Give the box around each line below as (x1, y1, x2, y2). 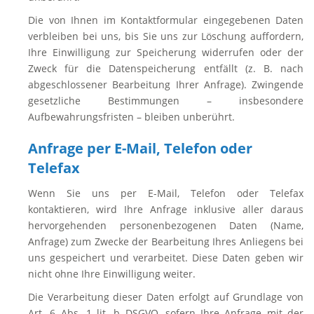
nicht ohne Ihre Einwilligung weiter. (28, 267, 196, 280)
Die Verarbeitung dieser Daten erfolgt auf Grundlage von (28, 290, 303, 303)
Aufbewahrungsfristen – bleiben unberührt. (28, 110, 235, 123)
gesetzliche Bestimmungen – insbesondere (28, 94, 303, 107)
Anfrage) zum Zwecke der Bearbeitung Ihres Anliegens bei (28, 235, 303, 248)
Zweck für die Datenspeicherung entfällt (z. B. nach (28, 62, 303, 75)
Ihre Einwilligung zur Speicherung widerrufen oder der (28, 46, 303, 59)
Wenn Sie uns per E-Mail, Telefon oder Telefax (28, 186, 303, 200)
